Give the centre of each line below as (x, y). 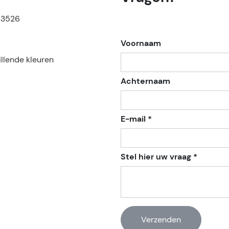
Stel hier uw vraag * (159, 157)
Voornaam (141, 43)
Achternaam (145, 81)
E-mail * (136, 119)
